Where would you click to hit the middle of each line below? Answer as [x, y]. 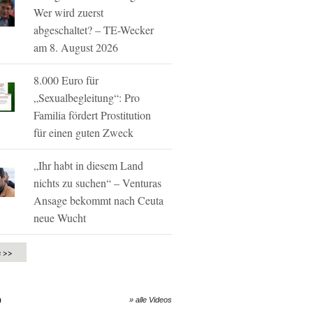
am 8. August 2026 [76, 47]
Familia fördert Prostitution [93, 115]
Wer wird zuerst [69, 12]
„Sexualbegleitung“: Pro [87, 97]
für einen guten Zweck [84, 132]
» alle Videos [151, 300]
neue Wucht [60, 218]
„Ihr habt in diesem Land [89, 165]
